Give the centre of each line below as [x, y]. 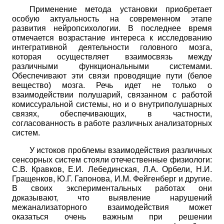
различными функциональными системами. [112, 66]
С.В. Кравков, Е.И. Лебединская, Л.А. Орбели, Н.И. [112, 169]
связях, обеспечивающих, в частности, [112, 113]
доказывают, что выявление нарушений [112, 197]
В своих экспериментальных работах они [112, 188]
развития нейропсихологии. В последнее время [112, 28]
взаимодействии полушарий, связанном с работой [112, 94]
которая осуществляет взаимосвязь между [112, 56]
